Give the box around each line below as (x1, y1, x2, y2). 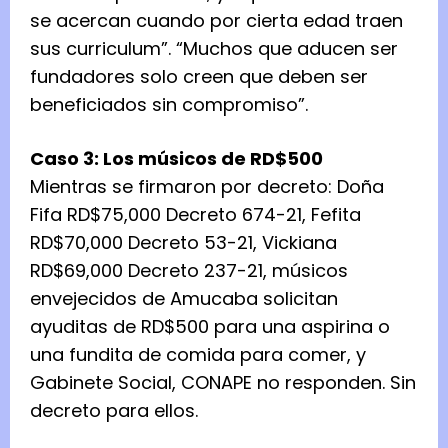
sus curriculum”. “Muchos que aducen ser (30, 35, 398, 61)
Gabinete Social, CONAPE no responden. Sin (30, 369, 416, 395)
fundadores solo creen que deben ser (30, 63, 368, 89)
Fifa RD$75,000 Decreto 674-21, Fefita (30, 201, 361, 227)
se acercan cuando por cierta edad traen (30, 7, 403, 33)
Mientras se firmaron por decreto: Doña (30, 173, 384, 199)
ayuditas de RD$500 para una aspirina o (30, 313, 390, 339)
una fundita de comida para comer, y (30, 341, 366, 367)
